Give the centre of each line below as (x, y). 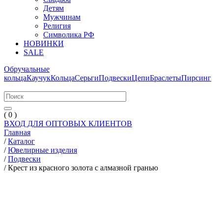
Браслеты (165, 78)
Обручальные (27, 69)
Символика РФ (69, 35)
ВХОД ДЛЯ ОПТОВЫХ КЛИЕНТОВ (68, 124)
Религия (57, 26)
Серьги (87, 78)
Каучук (39, 78)
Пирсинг (196, 78)
